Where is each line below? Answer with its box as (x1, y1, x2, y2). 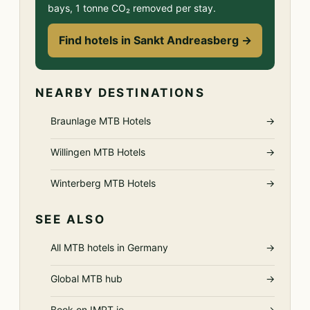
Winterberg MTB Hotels (51, 177, 156, 189)
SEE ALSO (35, 212, 106, 226)
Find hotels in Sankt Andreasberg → (58, 33, 252, 47)
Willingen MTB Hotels (51, 146, 145, 158)
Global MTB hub (51, 273, 122, 284)
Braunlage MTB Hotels (51, 115, 151, 127)
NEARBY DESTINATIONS (35, 86, 206, 100)
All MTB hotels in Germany (51, 241, 168, 253)
